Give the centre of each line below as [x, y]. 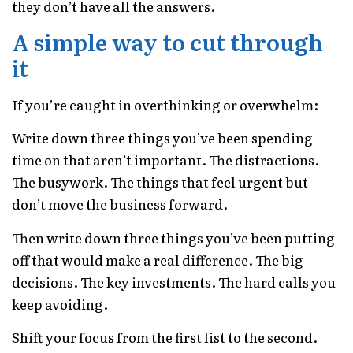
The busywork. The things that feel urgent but [160, 182]
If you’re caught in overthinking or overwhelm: [165, 104]
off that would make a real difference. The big [158, 259]
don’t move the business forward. [120, 204]
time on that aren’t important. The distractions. [165, 160]
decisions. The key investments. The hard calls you [174, 281]
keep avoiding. [60, 303]
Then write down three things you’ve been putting [173, 237]
